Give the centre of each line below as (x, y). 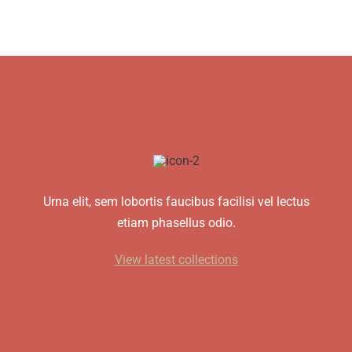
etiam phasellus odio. (176, 222)
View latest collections (176, 259)
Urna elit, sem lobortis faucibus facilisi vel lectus (176, 201)
